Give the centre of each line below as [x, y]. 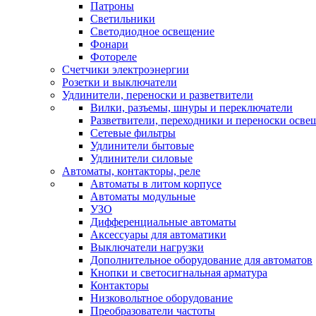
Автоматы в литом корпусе [156, 184]
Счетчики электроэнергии [126, 69]
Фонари [109, 44]
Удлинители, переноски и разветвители [158, 95]
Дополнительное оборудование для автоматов [201, 260]
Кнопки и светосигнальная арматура [179, 273]
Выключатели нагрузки [147, 247]
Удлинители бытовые [142, 146]
